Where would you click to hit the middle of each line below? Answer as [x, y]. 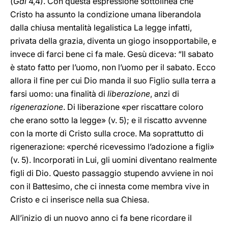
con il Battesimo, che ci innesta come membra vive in [110, 186]
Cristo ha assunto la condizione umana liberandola [106, 14]
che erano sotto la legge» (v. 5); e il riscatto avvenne [108, 120]
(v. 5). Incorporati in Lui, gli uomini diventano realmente [113, 160]
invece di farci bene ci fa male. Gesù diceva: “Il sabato [112, 54]
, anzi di [165, 94]
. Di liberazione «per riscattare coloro [133, 107]
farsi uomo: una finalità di [59, 94]
